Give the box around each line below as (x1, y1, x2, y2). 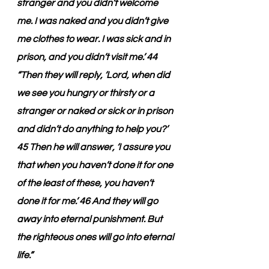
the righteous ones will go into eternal (17, 232, 175, 242)
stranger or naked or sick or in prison (17, 106, 175, 116)
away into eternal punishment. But (17, 214, 164, 224)
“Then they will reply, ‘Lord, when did (17, 70, 172, 80)
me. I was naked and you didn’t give (17, 16, 170, 26)
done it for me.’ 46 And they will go (17, 196, 160, 206)
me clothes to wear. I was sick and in (17, 34, 172, 44)
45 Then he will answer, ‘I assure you (17, 142, 172, 152)
